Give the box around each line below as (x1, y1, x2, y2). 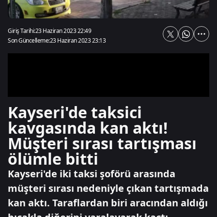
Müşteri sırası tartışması (8, 133, 197, 154)
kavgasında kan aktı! (8, 117, 168, 138)
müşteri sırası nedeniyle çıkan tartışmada (8, 182, 209, 195)
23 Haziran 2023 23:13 (49, 36, 106, 45)
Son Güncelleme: (8, 36, 50, 45)
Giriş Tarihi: (8, 27, 35, 35)
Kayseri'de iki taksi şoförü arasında (8, 167, 175, 180)
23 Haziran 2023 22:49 (35, 27, 91, 35)
